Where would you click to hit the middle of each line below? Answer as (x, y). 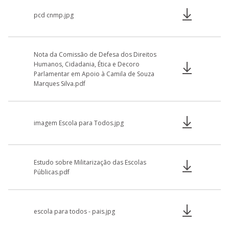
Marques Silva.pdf (60, 83)
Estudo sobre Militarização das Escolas (90, 162)
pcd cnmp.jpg (54, 15)
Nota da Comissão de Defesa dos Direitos (95, 54)
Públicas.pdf (52, 172)
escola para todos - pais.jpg (74, 211)
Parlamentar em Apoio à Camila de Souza (94, 74)
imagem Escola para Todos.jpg (79, 123)
